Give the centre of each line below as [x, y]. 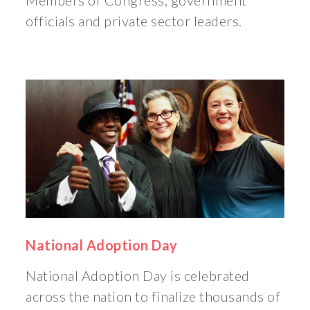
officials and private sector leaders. [134, 21]
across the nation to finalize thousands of [153, 297]
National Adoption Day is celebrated [138, 276]
